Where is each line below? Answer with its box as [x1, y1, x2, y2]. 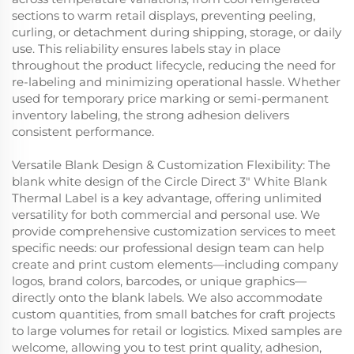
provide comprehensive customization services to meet [12, 223, 336, 239]
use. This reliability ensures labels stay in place [12, 40, 281, 56]
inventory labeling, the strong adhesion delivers [12, 107, 289, 122]
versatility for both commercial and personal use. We [12, 206, 320, 222]
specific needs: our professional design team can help [12, 239, 324, 255]
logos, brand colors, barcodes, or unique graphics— [12, 273, 307, 288]
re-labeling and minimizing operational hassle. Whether [12, 73, 341, 89]
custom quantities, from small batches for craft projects [12, 306, 335, 322]
